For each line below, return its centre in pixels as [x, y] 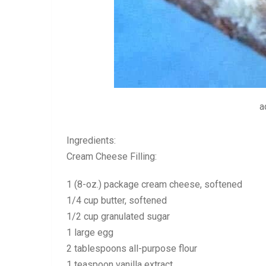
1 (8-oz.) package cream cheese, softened [154, 184]
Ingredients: [91, 140]
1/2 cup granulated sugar [118, 216]
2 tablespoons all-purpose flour [132, 248]
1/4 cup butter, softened [117, 200]
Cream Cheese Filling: [112, 156]
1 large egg [90, 232]
